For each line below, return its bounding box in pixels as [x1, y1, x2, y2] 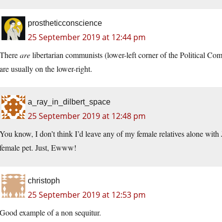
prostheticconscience [28, 19, 102, 28]
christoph [28, 176, 60, 185]
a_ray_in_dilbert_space [28, 98, 111, 107]
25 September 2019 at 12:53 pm [28, 189, 146, 201]
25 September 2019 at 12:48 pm [28, 111, 146, 122]
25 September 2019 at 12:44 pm [28, 32, 146, 43]
